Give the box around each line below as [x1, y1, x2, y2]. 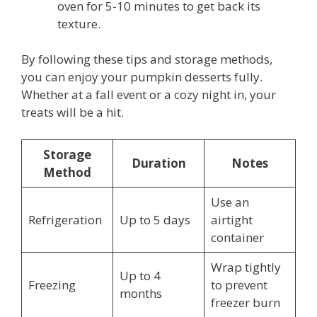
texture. [57, 15, 100, 32]
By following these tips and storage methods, [21, 51, 272, 68]
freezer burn [210, 294, 280, 311]
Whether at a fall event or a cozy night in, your [21, 86, 276, 103]
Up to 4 [119, 267, 161, 284]
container [210, 229, 264, 246]
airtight [210, 211, 253, 228]
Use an [210, 193, 249, 210]
